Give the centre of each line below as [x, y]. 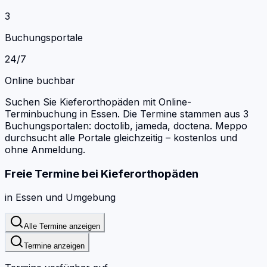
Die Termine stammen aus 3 [184, 114]
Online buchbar [40, 80]
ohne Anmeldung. [45, 149]
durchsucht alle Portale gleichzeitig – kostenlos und [121, 137]
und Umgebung [79, 198]
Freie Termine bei [52, 173]
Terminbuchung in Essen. [62, 114]
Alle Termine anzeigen [62, 226]
